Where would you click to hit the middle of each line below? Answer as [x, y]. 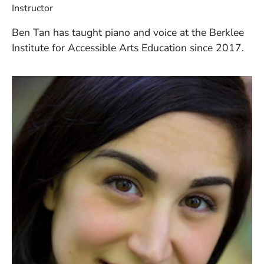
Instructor [32, 8]
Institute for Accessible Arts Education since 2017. [128, 47]
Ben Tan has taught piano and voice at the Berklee [128, 32]
